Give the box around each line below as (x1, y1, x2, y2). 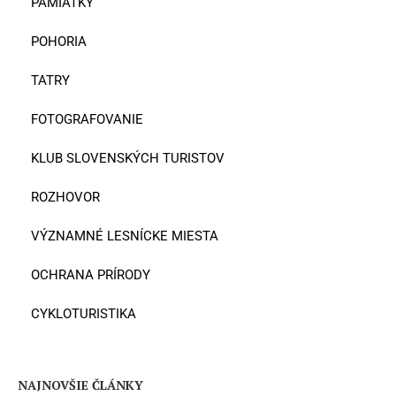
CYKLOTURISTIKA (31, 305, 136, 322)
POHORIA (31, 33, 87, 49)
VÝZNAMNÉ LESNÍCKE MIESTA (31, 227, 218, 244)
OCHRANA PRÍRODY (31, 266, 150, 283)
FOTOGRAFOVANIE (31, 110, 143, 127)
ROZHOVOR (31, 188, 100, 205)
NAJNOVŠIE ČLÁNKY (18, 377, 143, 394)
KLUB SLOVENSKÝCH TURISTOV (31, 149, 225, 166)
